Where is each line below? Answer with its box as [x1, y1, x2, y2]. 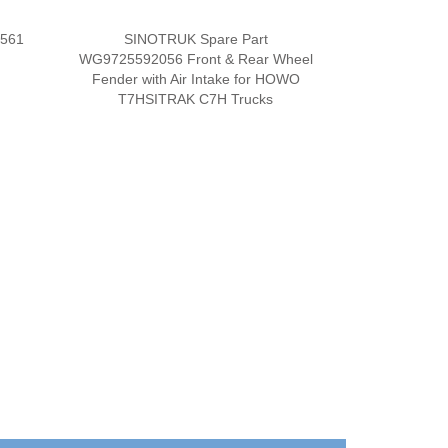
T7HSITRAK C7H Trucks [118, 90, 274, 107]
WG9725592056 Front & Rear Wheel [78, 50, 313, 67]
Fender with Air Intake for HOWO [91, 70, 300, 87]
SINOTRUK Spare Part [123, 30, 268, 47]
